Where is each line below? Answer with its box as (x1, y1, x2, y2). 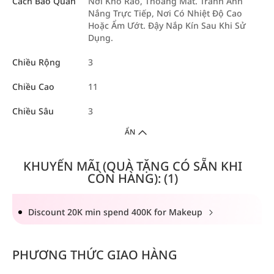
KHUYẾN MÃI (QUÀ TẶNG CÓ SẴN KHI (23, 157, 242, 174)
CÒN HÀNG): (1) (87, 169, 178, 187)
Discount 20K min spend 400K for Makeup (28, 206, 205, 218)
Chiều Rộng (12, 56, 61, 68)
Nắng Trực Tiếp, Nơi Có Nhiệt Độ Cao (88, 7, 242, 19)
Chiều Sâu (12, 105, 54, 117)
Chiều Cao (12, 80, 54, 92)
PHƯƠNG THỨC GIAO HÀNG (12, 246, 177, 263)
